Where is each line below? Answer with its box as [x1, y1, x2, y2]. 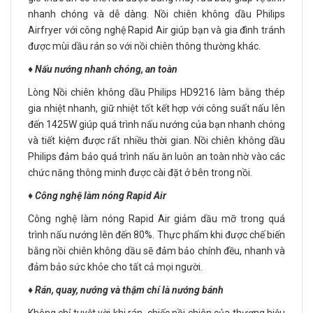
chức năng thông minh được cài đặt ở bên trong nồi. [28, 167, 252, 179]
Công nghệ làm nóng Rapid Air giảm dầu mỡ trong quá [28, 213, 285, 225]
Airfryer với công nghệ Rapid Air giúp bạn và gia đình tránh [28, 24, 285, 36]
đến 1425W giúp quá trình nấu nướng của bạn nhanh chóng [28, 119, 285, 131]
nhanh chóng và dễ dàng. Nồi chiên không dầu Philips [28, 8, 285, 20]
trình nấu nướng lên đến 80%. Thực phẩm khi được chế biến [28, 229, 285, 241]
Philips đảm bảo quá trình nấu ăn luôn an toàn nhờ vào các [28, 151, 285, 163]
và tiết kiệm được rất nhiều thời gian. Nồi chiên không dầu [28, 135, 285, 147]
